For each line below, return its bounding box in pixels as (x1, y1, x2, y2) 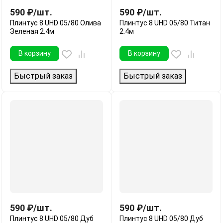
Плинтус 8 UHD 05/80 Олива (10, 18, 101, 27)
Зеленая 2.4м (10, 27, 54, 35)
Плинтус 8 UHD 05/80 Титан (119, 18, 210, 27)
